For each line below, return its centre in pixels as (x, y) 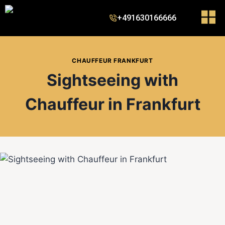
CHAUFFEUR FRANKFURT (113, 61)
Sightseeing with (113, 80)
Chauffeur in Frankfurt (113, 104)
